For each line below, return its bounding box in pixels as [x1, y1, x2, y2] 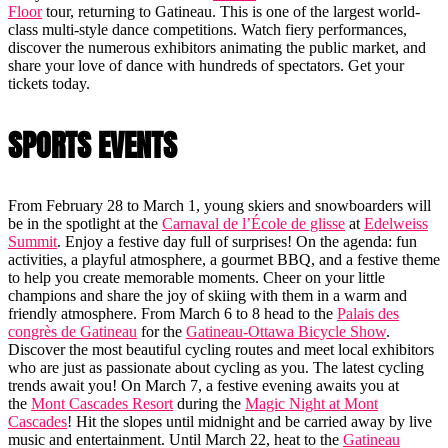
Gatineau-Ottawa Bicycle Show [186, 323, 386, 341]
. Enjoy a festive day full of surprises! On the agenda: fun [57, 233, 417, 251]
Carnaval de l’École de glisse [162, 215, 345, 233]
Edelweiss [364, 215, 428, 233]
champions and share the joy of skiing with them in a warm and [8, 287, 407, 305]
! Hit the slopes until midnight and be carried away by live [67, 413, 432, 431]
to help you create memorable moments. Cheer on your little [8, 269, 385, 287]
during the [173, 395, 245, 413]
